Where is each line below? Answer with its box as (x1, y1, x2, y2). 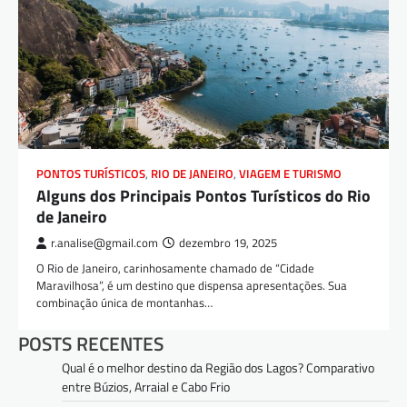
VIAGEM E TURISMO (239, 164, 342, 183)
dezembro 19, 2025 (179, 233, 277, 252)
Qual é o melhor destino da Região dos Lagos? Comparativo (62, 357, 374, 377)
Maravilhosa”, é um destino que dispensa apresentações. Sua (36, 275, 347, 294)
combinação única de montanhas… (36, 293, 213, 312)
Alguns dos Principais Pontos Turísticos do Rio (36, 183, 371, 208)
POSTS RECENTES (18, 328, 164, 358)
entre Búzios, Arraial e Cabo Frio (62, 376, 230, 396)
